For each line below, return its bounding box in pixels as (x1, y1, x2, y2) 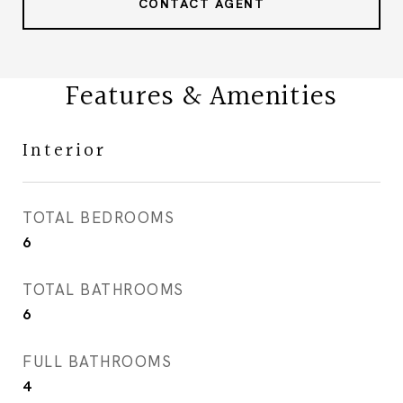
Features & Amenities (66, 75, 337, 121)
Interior (22, 136, 106, 166)
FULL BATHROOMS (22, 352, 172, 372)
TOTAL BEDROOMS (22, 208, 175, 228)
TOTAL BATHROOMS (22, 280, 184, 300)
